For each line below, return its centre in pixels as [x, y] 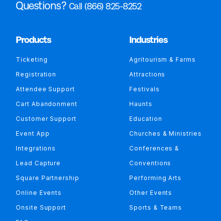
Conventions [150, 163]
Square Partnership [48, 178]
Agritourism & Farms [163, 59]
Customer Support [46, 118]
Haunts [141, 104]
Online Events [39, 192]
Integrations [36, 148]
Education [146, 118]
